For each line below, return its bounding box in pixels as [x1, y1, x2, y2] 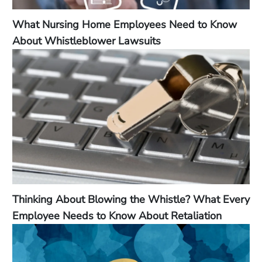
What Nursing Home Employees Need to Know [12, 17, 237, 32]
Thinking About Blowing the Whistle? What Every [12, 192, 250, 206]
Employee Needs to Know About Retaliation [12, 208, 222, 223]
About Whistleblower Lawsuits [12, 33, 161, 48]
